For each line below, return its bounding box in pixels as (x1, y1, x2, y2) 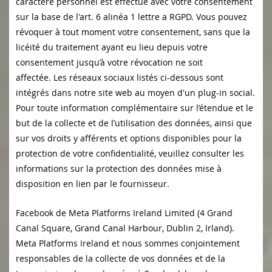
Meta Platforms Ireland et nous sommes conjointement (16, 237, 240, 250)
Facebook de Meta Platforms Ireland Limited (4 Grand (16, 207, 233, 219)
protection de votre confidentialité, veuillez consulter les (16, 148, 244, 160)
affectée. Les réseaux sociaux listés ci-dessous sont (16, 72, 223, 84)
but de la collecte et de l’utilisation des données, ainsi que (16, 117, 252, 129)
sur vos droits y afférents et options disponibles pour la (16, 132, 242, 144)
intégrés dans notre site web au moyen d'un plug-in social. (16, 87, 255, 99)
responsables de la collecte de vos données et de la (16, 253, 225, 265)
